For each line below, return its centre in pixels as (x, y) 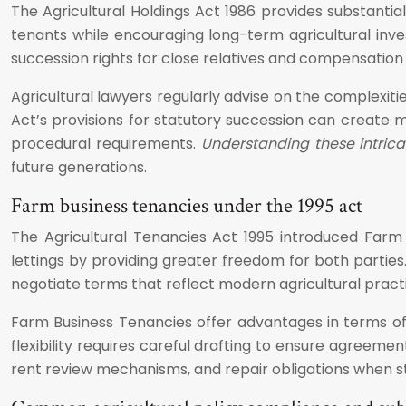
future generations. (79, 167)
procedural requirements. (106, 143)
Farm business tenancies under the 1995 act (187, 205)
